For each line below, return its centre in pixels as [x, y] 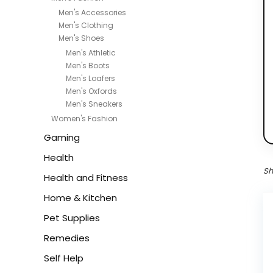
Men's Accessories [92, 12]
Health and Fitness [86, 178]
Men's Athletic [91, 53]
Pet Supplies [72, 218]
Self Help [64, 258]
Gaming [62, 137]
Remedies [67, 238]
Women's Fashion [84, 119]
